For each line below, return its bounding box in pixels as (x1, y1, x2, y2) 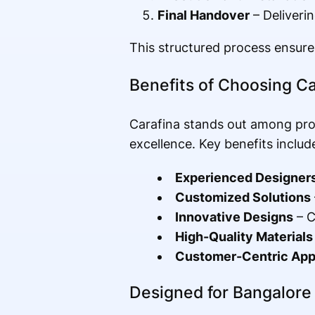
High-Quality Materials (174, 229, 313, 245)
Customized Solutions (174, 190, 311, 205)
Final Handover (157, 8, 250, 23)
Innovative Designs (174, 210, 293, 225)
